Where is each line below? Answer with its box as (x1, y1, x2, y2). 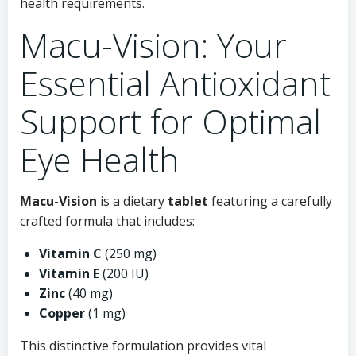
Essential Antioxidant (20, 60, 331, 106)
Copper (39, 304, 85, 322)
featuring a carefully (208, 192, 332, 210)
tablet (168, 192, 208, 210)
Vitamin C (39, 245, 102, 262)
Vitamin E (39, 265, 99, 282)
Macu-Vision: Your (20, 22, 287, 68)
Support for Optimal (20, 99, 321, 144)
